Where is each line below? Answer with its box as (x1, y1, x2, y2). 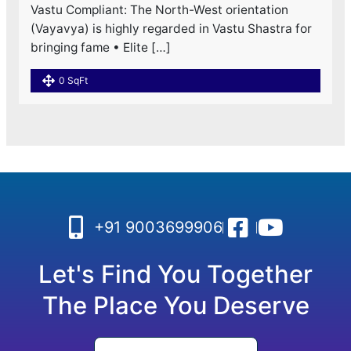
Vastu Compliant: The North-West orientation (30, 2, 288, 17)
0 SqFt (58, 74, 88, 86)
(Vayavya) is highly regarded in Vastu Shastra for (30, 20, 312, 36)
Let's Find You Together (38, 259, 313, 288)
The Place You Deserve (42, 291, 309, 320)
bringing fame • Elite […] (30, 39, 171, 55)
